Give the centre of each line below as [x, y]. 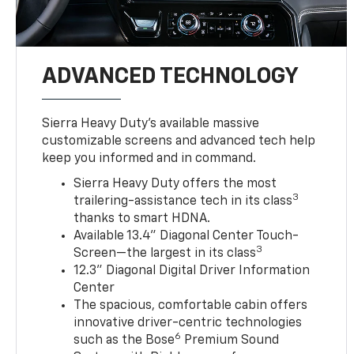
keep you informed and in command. [149, 159]
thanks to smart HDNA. [142, 219]
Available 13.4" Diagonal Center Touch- [186, 237]
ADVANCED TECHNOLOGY [171, 77]
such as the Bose [124, 341]
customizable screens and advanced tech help [179, 142]
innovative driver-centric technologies [188, 324]
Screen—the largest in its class [165, 254]
